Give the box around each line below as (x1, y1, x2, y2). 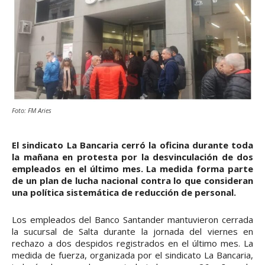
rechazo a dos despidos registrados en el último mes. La (12, 237, 253, 250)
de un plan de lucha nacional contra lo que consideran (12, 174, 253, 187)
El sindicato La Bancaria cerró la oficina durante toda (12, 139, 253, 151)
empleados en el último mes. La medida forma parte (12, 163, 253, 175)
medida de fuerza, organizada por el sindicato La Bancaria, (12, 249, 253, 261)
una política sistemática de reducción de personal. (12, 186, 236, 199)
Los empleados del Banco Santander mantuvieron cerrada (12, 214, 253, 226)
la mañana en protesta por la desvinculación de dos (12, 151, 253, 163)
